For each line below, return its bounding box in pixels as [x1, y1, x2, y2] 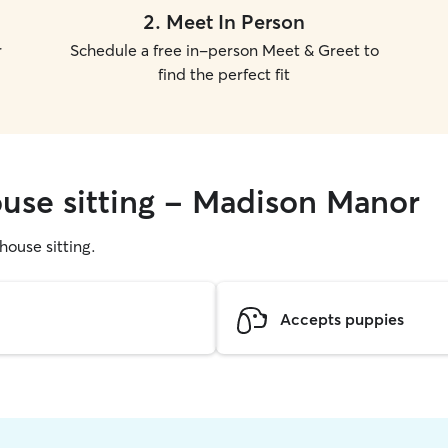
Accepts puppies [280, 308, 404, 329]
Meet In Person [166, 9, 305, 34]
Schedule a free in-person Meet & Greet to [69, 40, 379, 60]
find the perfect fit [158, 64, 290, 84]
